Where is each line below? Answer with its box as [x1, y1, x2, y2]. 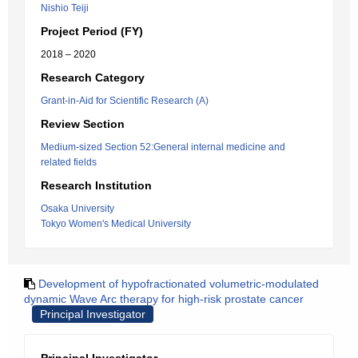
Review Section [41, 117, 125, 130]
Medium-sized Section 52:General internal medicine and [41, 141, 285, 153]
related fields [41, 157, 97, 168]
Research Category [41, 71, 145, 84]
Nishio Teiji [41, 2, 89, 14]
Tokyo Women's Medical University [41, 218, 191, 229]
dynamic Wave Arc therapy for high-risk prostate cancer [24, 292, 304, 305]
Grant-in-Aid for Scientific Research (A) [41, 95, 209, 106]
